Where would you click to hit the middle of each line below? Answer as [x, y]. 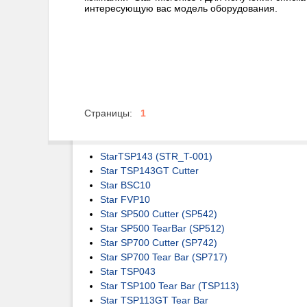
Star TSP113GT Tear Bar [154, 300]
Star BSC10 [125, 185]
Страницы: [110, 113]
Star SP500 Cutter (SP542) [159, 214]
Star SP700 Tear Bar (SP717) [164, 257]
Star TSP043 [128, 271]
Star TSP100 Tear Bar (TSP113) [170, 286]
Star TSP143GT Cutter [149, 171]
